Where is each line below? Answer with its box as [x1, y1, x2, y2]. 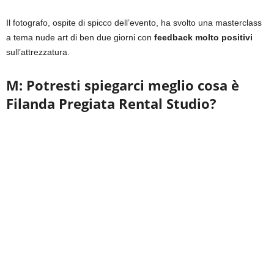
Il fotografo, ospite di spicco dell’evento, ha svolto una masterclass [6, 18, 262, 28]
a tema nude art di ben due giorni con [6, 32, 154, 43]
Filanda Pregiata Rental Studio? [6, 94, 217, 113]
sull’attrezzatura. [6, 47, 70, 57]
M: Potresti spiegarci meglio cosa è [6, 76, 239, 95]
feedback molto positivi [154, 32, 253, 43]
